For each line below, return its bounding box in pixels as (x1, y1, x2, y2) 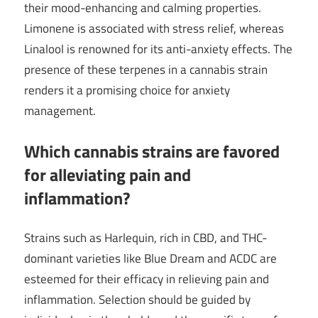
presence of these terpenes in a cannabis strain (24, 60, 268, 79)
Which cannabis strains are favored (24, 138, 280, 164)
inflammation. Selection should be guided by (24, 290, 251, 309)
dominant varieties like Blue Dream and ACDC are (24, 249, 277, 268)
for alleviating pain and (24, 161, 191, 187)
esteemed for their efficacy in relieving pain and (24, 270, 269, 289)
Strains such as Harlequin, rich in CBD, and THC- (24, 229, 267, 248)
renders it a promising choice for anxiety (24, 81, 230, 100)
